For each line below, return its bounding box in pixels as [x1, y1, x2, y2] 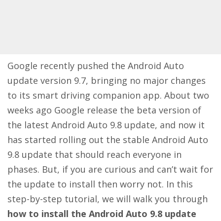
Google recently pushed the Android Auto [7, 60, 184, 72]
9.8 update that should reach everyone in [7, 148, 182, 161]
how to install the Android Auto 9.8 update [7, 208, 196, 220]
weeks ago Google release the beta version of [7, 104, 201, 116]
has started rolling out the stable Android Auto [7, 134, 208, 146]
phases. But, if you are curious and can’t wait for [7, 163, 213, 176]
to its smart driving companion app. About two [7, 89, 209, 102]
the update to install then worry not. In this [7, 178, 193, 190]
